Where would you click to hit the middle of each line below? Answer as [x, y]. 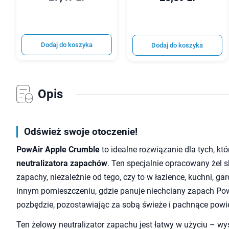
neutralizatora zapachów [62, 164]
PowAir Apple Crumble [58, 150]
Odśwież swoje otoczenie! [81, 132]
